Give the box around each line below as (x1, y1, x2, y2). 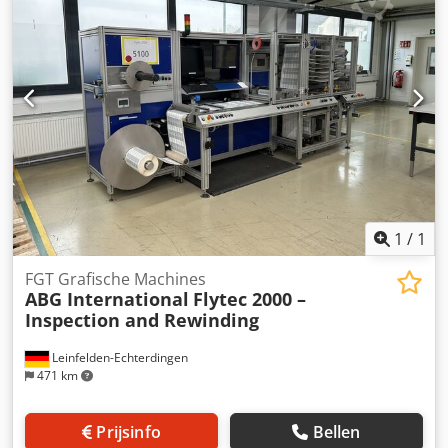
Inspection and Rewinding (25, 308, 259, 333)
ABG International (25, 287, 189, 312)
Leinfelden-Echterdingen (49, 349, 188, 367)
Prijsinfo (96, 421, 161, 444)
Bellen (312, 421, 361, 444)
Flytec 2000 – (193, 287, 306, 312)
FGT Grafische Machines (25, 268, 206, 291)
